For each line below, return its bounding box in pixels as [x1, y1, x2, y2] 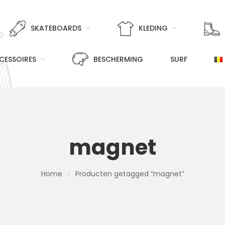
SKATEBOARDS [30, 23, 81, 33]
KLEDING [138, 23, 168, 33]
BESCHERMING [93, 54, 143, 64]
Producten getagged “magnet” [75, 169, 184, 179]
